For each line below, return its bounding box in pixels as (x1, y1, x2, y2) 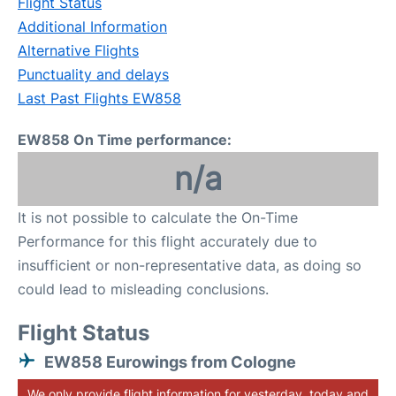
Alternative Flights (18, 42, 139, 59)
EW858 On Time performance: (18, 131, 232, 148)
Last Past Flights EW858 (18, 89, 181, 107)
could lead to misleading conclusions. (18, 280, 269, 298)
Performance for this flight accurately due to (18, 232, 317, 250)
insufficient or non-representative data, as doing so (18, 256, 362, 274)
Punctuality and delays (18, 65, 169, 83)
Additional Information (18, 18, 167, 35)
